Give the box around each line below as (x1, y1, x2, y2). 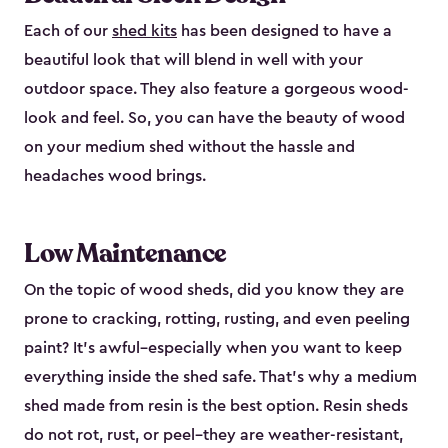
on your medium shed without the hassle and (24, 139, 355, 156)
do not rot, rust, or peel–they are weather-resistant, (24, 427, 403, 444)
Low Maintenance (24, 236, 227, 272)
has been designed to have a (177, 23, 392, 40)
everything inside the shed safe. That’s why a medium (24, 369, 417, 386)
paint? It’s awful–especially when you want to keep (24, 340, 402, 357)
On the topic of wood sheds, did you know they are (24, 282, 404, 299)
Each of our (24, 23, 112, 40)
